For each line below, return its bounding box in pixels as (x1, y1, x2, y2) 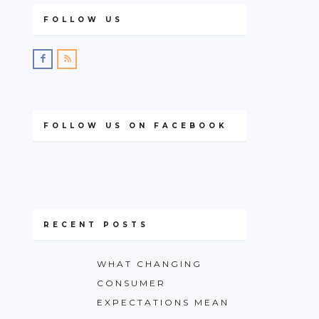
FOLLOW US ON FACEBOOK (43, 120, 228, 130)
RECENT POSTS (43, 219, 149, 229)
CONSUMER (97, 277, 166, 288)
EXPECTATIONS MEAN (97, 296, 229, 308)
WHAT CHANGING (97, 258, 202, 269)
